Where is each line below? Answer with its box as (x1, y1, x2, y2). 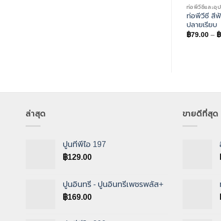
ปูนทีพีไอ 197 (63, 140, 106, 148)
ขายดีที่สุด (182, 110, 219, 118)
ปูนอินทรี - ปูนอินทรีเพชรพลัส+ (63, 180, 163, 188)
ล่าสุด (26, 110, 46, 118)
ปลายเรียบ (186, 20, 217, 29)
